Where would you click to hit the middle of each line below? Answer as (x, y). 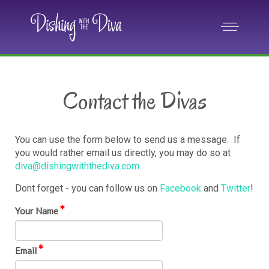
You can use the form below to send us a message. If (128, 140)
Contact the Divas (134, 101)
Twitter (236, 188)
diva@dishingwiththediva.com (77, 166)
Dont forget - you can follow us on (87, 188)
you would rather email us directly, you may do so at (123, 153)
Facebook (180, 188)
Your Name (38, 211)
